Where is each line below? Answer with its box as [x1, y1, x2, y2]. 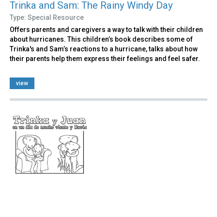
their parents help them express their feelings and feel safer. [10, 55, 200, 63]
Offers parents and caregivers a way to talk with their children [10, 26, 203, 34]
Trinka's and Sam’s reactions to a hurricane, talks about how [10, 45, 198, 53]
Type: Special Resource [10, 14, 84, 22]
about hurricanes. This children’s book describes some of [10, 35, 193, 44]
